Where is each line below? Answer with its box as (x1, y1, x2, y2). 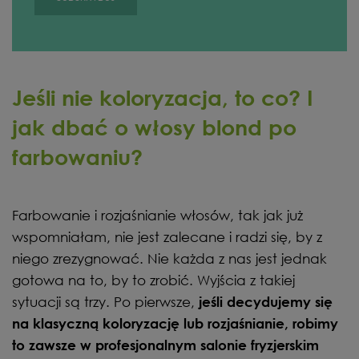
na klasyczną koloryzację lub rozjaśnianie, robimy (12, 315, 338, 331)
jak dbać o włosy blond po (12, 114, 296, 140)
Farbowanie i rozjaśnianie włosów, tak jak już (12, 206, 303, 224)
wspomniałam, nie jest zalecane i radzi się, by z (12, 228, 322, 245)
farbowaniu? (12, 143, 143, 170)
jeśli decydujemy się (199, 293, 333, 309)
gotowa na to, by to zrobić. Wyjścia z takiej (12, 271, 295, 288)
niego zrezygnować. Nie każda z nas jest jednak (12, 249, 327, 267)
